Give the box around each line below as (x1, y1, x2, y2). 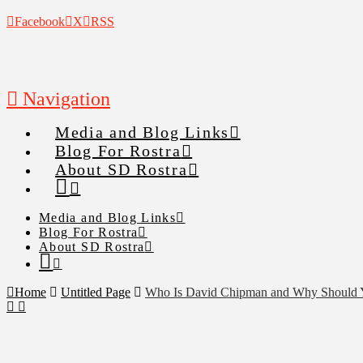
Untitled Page (61, 285, 130, 299)
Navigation (23, 88, 110, 109)
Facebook (15, 15, 65, 28)
